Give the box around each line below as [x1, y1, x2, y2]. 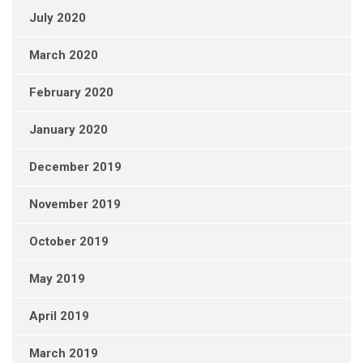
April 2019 [29, 309, 89, 324]
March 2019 [29, 346, 98, 361]
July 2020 [29, 11, 86, 26]
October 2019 [29, 234, 109, 250]
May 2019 [29, 271, 85, 287]
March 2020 [29, 48, 98, 63]
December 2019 [29, 160, 122, 175]
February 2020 [29, 85, 113, 100]
